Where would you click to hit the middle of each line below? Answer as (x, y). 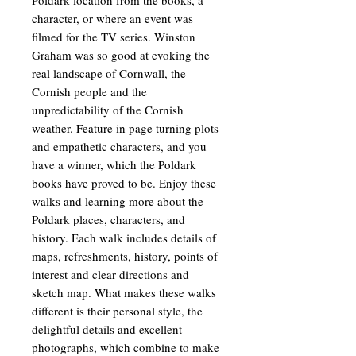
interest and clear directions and (110, 274)
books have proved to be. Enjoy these (124, 182)
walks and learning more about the (118, 201)
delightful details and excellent (107, 329)
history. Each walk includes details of (124, 237)
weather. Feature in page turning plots (125, 128)
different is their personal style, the (117, 310)
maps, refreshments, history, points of (125, 255)
